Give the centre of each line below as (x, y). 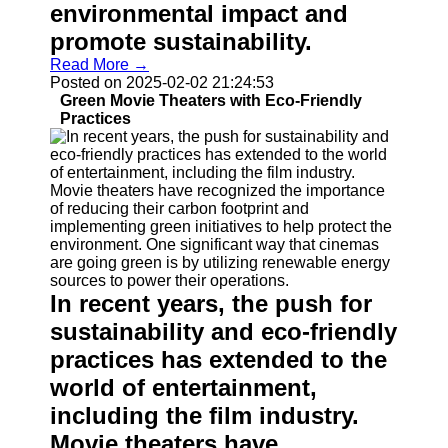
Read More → (99, 64)
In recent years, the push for (211, 303)
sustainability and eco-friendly (223, 331)
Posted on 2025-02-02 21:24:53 (162, 82)
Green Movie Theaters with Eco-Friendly (211, 100)
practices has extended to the (218, 359)
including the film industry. (204, 415)
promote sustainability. (181, 41)
